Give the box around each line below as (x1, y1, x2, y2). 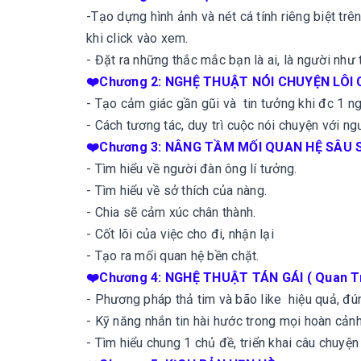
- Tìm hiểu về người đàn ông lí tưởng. (86, 161, 297, 176)
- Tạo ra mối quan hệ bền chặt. (86, 248, 259, 263)
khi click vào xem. (86, 31, 189, 46)
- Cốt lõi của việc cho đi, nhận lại (86, 226, 274, 242)
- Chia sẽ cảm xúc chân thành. (86, 205, 256, 220)
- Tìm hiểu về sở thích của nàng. (86, 183, 267, 198)
